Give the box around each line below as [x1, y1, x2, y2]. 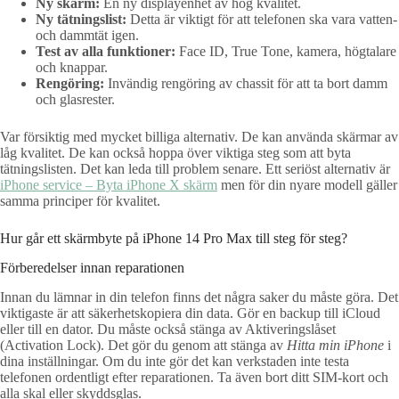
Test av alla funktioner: [36, 44, 175, 60]
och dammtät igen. [36, 28, 139, 44]
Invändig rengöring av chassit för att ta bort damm [104, 76, 387, 92]
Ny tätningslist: [36, 12, 126, 28]
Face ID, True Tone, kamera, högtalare [175, 44, 396, 60]
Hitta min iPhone [287, 337, 384, 353]
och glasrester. [36, 92, 115, 108]
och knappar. [36, 60, 108, 76]
